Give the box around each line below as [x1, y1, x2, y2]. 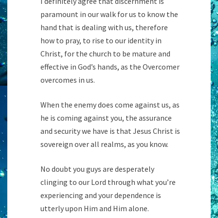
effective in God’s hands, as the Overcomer [40, 61, 180, 72]
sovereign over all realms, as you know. [40, 139, 168, 149]
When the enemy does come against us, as [40, 99, 180, 109]
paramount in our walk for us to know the [40, 9, 178, 19]
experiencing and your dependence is [40, 190, 161, 200]
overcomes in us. [40, 74, 95, 85]
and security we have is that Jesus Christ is [40, 126, 180, 136]
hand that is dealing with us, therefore [40, 22, 168, 32]
